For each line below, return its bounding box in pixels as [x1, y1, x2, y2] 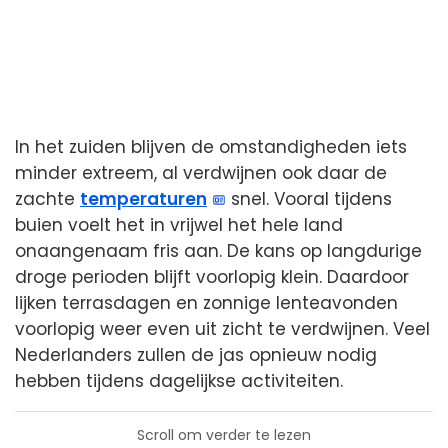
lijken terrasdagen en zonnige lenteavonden [15, 291, 398, 316]
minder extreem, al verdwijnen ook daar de [15, 161, 387, 186]
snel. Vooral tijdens [226, 187, 393, 212]
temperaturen [80, 187, 207, 212]
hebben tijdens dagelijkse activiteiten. [15, 369, 343, 394]
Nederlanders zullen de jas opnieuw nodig [15, 343, 377, 368]
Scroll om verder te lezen [137, 425, 311, 446]
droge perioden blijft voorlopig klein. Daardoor [15, 265, 409, 290]
